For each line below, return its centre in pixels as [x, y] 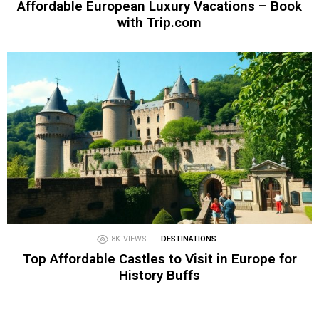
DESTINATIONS [189, 239]
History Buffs [159, 275]
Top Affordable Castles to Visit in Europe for [159, 258]
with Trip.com [159, 22]
